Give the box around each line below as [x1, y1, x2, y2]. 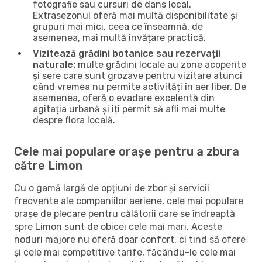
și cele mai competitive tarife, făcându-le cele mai [14, 246, 236, 258]
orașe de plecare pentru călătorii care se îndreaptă [14, 208, 235, 219]
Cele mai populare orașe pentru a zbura [14, 144, 239, 158]
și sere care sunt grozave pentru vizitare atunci [33, 70, 242, 81]
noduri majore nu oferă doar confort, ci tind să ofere [14, 233, 246, 245]
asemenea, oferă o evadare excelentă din [33, 92, 215, 104]
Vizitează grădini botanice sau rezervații [33, 47, 220, 59]
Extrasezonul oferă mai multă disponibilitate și [33, 9, 237, 21]
